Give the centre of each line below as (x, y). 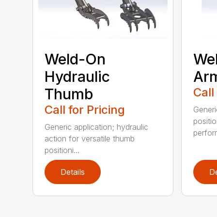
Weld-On (75, 59)
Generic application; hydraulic (97, 127)
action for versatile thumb (90, 138)
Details (73, 172)
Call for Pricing (85, 109)
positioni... (62, 150)
